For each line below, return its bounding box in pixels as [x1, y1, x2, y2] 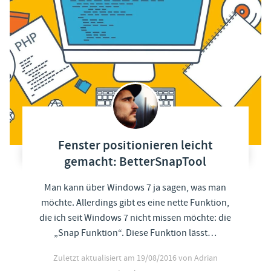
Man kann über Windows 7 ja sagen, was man [44, 181, 227, 194]
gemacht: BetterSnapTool [64, 153, 207, 171]
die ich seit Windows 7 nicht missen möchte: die [39, 211, 232, 224]
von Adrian [178, 252, 218, 264]
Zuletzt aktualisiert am [53, 252, 137, 264]
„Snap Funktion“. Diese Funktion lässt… [54, 226, 217, 239]
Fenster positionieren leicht [57, 137, 213, 154]
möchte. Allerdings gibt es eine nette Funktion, [41, 196, 230, 209]
